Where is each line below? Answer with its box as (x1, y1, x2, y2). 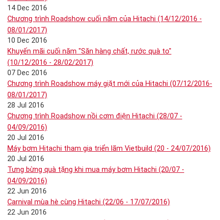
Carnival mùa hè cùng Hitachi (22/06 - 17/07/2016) (7, 198, 170, 206)
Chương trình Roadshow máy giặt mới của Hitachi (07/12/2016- (7, 80, 212, 88)
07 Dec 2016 (7, 69, 47, 77)
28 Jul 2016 (7, 101, 44, 110)
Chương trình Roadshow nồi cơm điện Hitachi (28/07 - (7, 112, 182, 120)
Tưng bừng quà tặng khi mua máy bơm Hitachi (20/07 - (7, 165, 184, 174)
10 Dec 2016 (7, 36, 47, 45)
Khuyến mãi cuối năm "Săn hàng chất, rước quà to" (7, 47, 171, 55)
